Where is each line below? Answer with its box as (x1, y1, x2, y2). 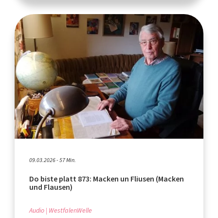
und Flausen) (29, 182, 73, 192)
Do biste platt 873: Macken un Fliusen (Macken (29, 173, 184, 184)
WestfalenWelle (49, 205, 92, 215)
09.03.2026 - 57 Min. (29, 156, 76, 164)
